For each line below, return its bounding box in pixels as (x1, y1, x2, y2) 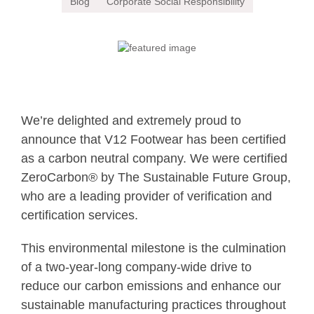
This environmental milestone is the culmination (21, 241, 286, 256)
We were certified (190, 151, 287, 166)
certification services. (21, 208, 138, 223)
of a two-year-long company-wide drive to (21, 260, 252, 275)
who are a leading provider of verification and (21, 189, 272, 204)
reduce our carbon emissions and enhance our (21, 279, 281, 294)
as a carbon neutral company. (21, 151, 190, 166)
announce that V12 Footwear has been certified (21, 132, 286, 147)
